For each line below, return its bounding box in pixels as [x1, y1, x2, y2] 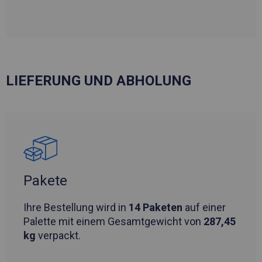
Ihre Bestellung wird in [23, 201, 129, 214]
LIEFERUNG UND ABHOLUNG [6, 73, 191, 89]
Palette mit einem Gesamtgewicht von [23, 215, 204, 228]
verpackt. [36, 229, 81, 242]
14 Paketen [129, 201, 182, 214]
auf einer [182, 201, 226, 214]
